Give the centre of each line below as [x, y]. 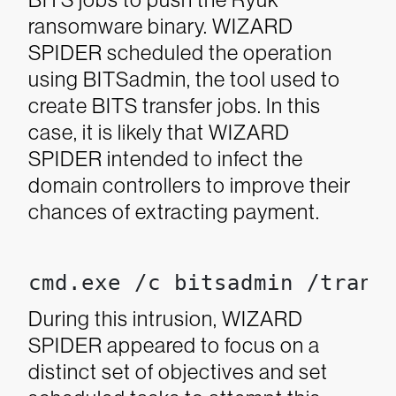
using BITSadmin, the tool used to [184, 79]
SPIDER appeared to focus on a [174, 345]
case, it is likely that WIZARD [159, 132]
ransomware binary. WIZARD [161, 26]
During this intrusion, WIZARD [166, 319]
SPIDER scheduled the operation [180, 53]
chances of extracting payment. [174, 212]
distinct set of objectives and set [178, 372]
